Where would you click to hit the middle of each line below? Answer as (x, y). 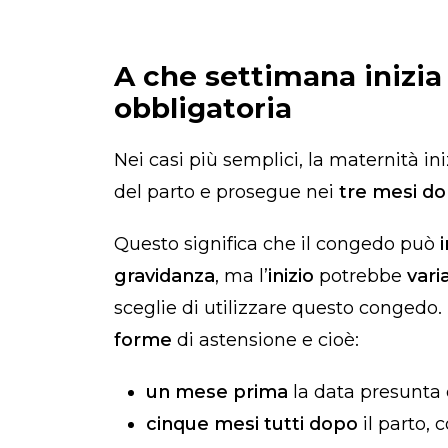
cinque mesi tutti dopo (252, 424)
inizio (291, 276)
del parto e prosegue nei (226, 192)
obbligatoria (203, 108)
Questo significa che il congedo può (277, 244)
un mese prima (217, 392)
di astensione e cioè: (268, 340)
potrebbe (360, 276)
